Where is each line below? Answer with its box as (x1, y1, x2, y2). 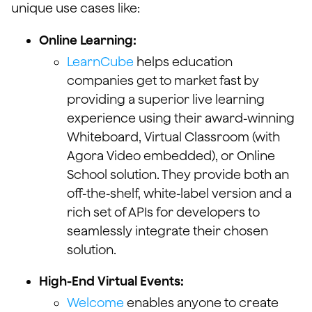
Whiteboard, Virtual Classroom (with (67, 130, 280, 144)
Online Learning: (39, 33, 136, 47)
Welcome (67, 295, 124, 310)
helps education (134, 54, 233, 69)
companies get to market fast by (67, 73, 259, 88)
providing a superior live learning (67, 92, 265, 107)
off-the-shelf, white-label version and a (67, 186, 292, 201)
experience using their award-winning (67, 111, 295, 125)
